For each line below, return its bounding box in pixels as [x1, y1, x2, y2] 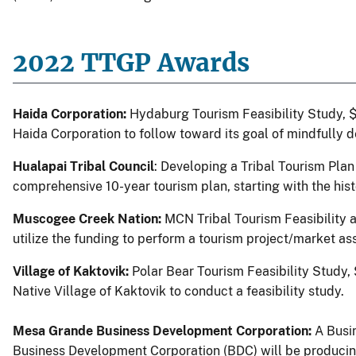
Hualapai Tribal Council [13, 158, 154, 174]
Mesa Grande [13, 323, 93, 339]
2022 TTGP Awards [13, 47, 250, 79]
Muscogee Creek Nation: [13, 211, 164, 226]
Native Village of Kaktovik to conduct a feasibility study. [13, 283, 344, 299]
